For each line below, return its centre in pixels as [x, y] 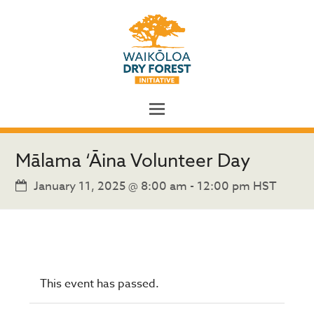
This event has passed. [100, 284]
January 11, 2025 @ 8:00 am [111, 186]
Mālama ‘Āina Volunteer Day [133, 161]
